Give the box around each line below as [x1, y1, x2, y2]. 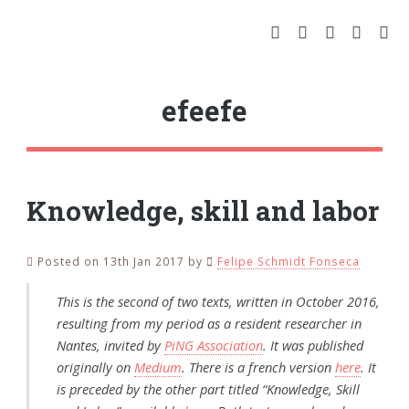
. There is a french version [181, 357, 335, 376]
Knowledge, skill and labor [26, 192, 380, 228]
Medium [133, 357, 182, 376]
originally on [56, 357, 134, 376]
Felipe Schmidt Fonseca [217, 254, 360, 269]
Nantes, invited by [56, 335, 164, 354]
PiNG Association [163, 335, 263, 354]
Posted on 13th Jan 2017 [34, 254, 189, 269]
